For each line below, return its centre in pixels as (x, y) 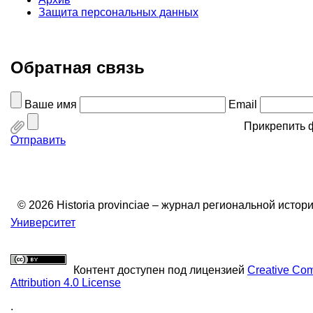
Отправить (38, 140)
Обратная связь (78, 67)
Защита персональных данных (118, 13)
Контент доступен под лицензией (160, 270)
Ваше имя (51, 104)
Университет (43, 222)
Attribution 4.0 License (66, 282)
